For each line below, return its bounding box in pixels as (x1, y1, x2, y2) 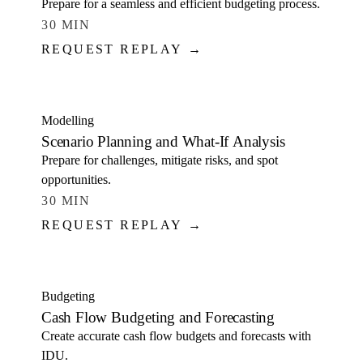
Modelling (41, 113, 94, 127)
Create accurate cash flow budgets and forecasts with (41, 329, 311, 343)
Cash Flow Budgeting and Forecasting (41, 309, 275, 326)
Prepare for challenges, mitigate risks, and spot (41, 153, 278, 167)
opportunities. (41, 173, 111, 186)
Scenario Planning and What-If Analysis (41, 133, 285, 150)
